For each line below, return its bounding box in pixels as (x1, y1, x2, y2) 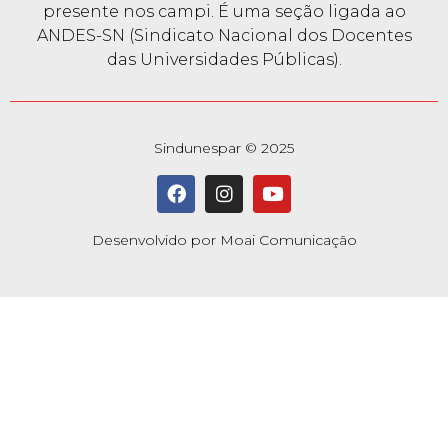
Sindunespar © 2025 (154, 138, 294, 157)
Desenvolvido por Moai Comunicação (91, 230, 357, 249)
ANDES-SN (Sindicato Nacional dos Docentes (36, 25, 412, 45)
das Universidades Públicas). (106, 49, 342, 69)
